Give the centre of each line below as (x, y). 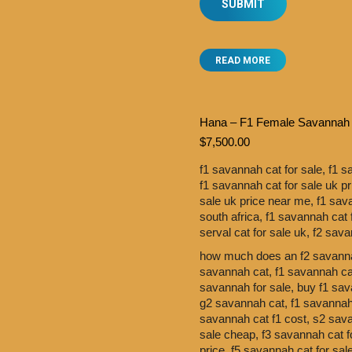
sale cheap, (231, 334)
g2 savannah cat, (245, 303)
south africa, (233, 216)
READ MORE (243, 60)
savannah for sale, (248, 287)
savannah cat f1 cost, (256, 319)
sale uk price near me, (258, 201)
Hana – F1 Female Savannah (275, 122)
